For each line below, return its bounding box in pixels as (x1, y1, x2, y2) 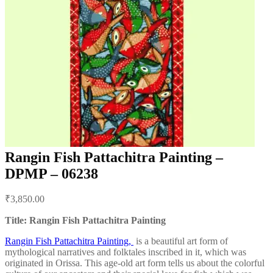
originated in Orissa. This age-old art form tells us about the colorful (5, 257, 264, 268)
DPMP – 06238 (5, 165, 98, 182)
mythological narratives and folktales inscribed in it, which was (5, 246, 246, 257)
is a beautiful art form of (133, 235, 228, 246)
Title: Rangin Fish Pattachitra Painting (5, 214, 166, 225)
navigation (4, 197, 70, 214)
